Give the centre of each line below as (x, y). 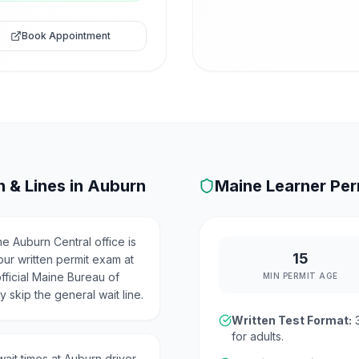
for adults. (258, 336)
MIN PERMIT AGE (300, 276)
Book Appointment (66, 36)
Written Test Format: (292, 320)
